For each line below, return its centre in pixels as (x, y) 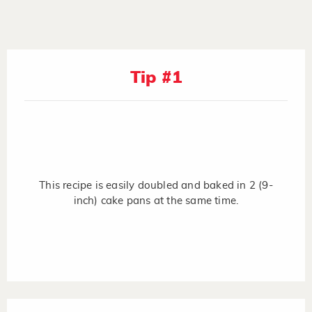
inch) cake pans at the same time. (156, 201)
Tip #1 (156, 78)
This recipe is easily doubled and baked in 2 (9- (156, 185)
